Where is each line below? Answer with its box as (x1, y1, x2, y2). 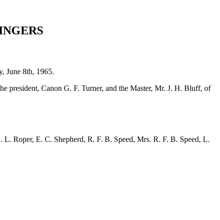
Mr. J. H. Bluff (155, 83, 200, 92)
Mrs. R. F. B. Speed (137, 135, 199, 143)
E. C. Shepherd (36, 135, 83, 143)
